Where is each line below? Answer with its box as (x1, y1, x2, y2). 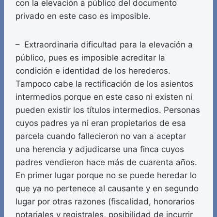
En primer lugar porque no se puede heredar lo (15, 170, 197, 181)
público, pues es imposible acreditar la (15, 53, 165, 63)
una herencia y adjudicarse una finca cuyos (15, 144, 184, 155)
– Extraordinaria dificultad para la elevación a (15, 40, 193, 50)
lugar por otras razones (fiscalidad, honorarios (15, 197, 195, 207)
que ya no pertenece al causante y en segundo (15, 184, 199, 194)
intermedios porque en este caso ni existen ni (15, 92, 192, 102)
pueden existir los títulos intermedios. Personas (15, 105, 200, 115)
